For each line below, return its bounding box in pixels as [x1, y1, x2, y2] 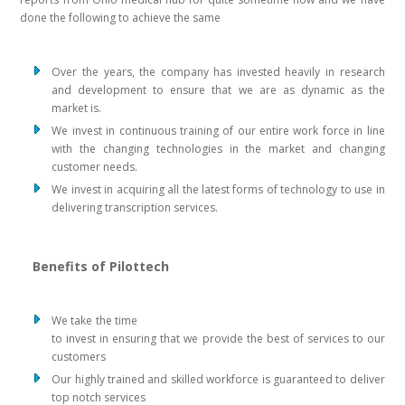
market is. [52, 100, 102, 117]
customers [52, 349, 107, 365]
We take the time [52, 313, 137, 329]
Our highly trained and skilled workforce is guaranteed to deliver [52, 372, 385, 388]
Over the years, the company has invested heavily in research [52, 64, 385, 80]
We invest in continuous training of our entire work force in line [52, 123, 385, 139]
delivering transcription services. [52, 200, 221, 216]
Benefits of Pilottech [33, 258, 170, 276]
